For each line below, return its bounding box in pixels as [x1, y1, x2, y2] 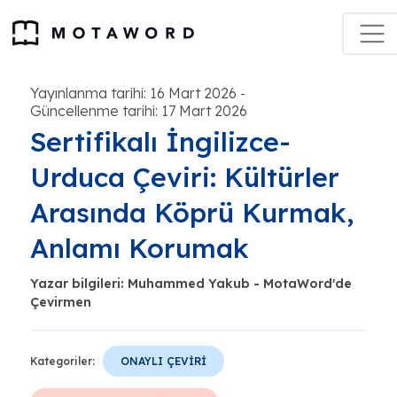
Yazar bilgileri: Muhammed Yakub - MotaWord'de [30, 276, 352, 292]
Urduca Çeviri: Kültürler [30, 160, 339, 194]
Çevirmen [30, 294, 91, 310]
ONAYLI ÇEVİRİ [121, 354, 206, 368]
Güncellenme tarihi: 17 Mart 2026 [30, 102, 247, 120]
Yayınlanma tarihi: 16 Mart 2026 [30, 84, 237, 102]
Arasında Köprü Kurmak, [30, 196, 354, 230]
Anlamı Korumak [30, 231, 249, 265]
